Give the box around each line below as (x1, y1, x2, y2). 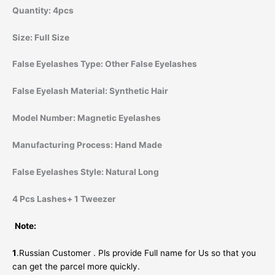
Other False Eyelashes (105, 59, 197, 69)
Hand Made (115, 140, 162, 150)
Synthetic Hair (109, 86, 168, 96)
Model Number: (12, 113, 77, 123)
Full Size (34, 32, 69, 42)
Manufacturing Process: (12, 140, 115, 150)
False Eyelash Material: (12, 86, 109, 96)
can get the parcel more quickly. (12, 261, 140, 271)
